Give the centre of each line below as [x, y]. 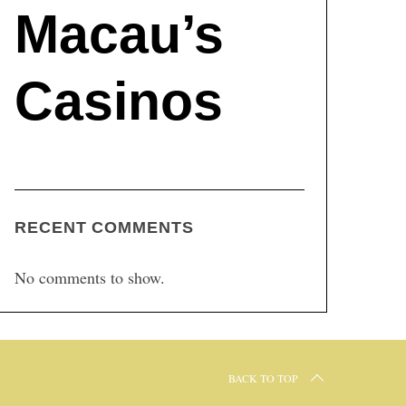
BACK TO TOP [263, 378]
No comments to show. [90, 278]
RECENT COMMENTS [104, 228]
